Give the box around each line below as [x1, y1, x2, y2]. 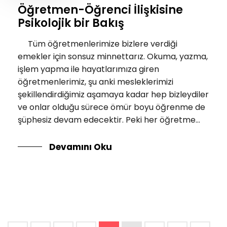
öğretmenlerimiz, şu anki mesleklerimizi [18, 76, 173, 88]
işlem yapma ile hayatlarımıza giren [18, 63, 159, 75]
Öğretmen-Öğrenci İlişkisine [18, 2, 183, 18]
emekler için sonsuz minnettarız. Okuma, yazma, [18, 51, 208, 63]
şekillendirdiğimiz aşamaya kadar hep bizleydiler [18, 89, 209, 101]
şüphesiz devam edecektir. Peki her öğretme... [18, 114, 200, 126]
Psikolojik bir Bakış [18, 15, 124, 31]
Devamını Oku [49, 141, 112, 154]
